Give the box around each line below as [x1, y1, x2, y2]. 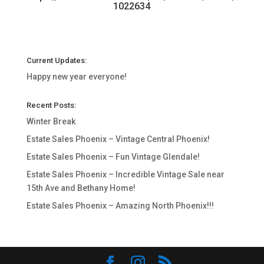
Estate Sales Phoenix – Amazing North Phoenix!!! [26, 201, 214, 210]
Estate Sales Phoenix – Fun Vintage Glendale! [26, 152, 200, 161]
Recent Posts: [26, 101, 76, 110]
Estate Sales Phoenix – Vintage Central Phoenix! [26, 134, 210, 144]
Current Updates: [26, 56, 87, 65]
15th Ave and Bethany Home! [26, 183, 136, 193]
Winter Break [26, 117, 75, 126]
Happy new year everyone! [26, 72, 127, 81]
